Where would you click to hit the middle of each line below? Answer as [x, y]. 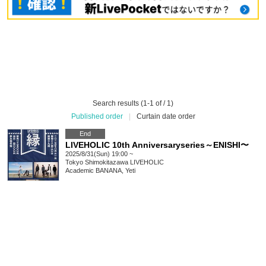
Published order [97, 117]
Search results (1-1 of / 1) [133, 104]
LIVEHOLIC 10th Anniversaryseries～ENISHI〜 [157, 145]
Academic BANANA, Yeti [100, 171]
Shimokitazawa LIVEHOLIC [124, 162]
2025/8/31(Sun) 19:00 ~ [99, 154]
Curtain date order [166, 117]
